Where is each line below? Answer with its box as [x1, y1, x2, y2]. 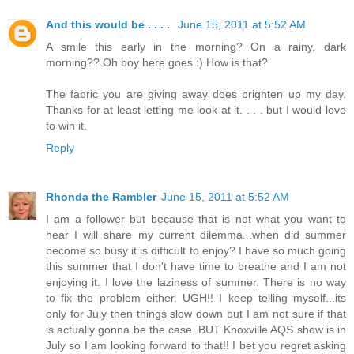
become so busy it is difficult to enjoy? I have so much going [46, 243, 346, 257]
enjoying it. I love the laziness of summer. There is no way [46, 275, 346, 288]
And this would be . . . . [46, 17, 173, 31]
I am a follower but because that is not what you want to [46, 212, 346, 225]
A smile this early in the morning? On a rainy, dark [46, 40, 346, 53]
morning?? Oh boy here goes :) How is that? [46, 55, 268, 69]
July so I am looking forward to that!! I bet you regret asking [46, 338, 346, 352]
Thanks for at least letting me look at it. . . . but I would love [46, 103, 346, 116]
